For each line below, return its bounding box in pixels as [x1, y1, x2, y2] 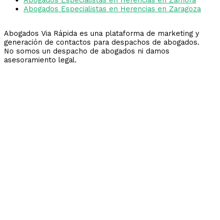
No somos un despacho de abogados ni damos [4, 47, 169, 56]
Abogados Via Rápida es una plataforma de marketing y [4, 29, 199, 38]
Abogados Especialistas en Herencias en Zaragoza [24, 4, 201, 13]
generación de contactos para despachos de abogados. [4, 38, 199, 47]
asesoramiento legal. [4, 55, 77, 65]
